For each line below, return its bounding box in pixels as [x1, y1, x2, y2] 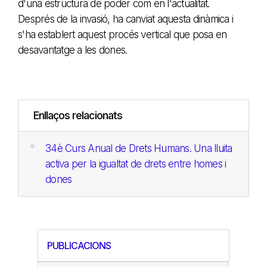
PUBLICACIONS [47, 239, 111, 252]
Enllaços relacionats [33, 108, 122, 122]
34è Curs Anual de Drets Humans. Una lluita [45, 142, 232, 154]
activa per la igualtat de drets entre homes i [45, 157, 226, 170]
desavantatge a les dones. [18, 44, 128, 56]
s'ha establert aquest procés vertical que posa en [18, 28, 227, 41]
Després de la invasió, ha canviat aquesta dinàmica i [18, 13, 233, 25]
